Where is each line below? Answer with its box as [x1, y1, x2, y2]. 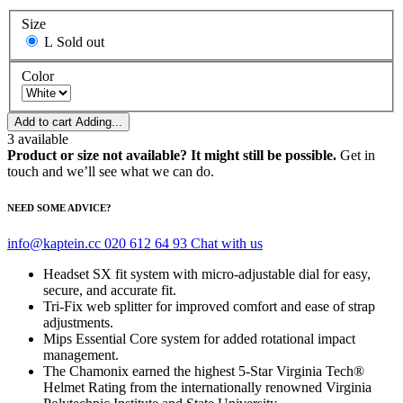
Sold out [57, 34, 104, 50]
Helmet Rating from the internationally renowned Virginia [43, 380, 372, 396]
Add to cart [14, 115, 72, 130]
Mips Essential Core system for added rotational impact [43, 331, 355, 347]
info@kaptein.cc [7, 236, 104, 252]
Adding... [76, 115, 122, 130]
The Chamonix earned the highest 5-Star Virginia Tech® [43, 363, 364, 380]
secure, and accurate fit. [43, 282, 176, 299]
